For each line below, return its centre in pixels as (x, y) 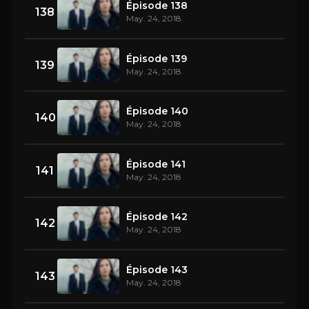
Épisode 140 (157, 111)
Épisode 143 (157, 270)
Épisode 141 (156, 164)
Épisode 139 (157, 58)
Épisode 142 (157, 217)
